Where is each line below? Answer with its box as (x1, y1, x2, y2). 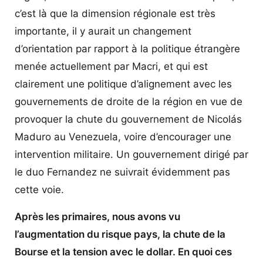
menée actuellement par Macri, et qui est (15, 60, 208, 72)
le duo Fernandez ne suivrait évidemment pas (15, 166, 230, 178)
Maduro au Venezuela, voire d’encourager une (15, 130, 231, 143)
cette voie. (15, 183, 64, 195)
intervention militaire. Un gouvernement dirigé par (15, 148, 248, 160)
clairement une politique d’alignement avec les (15, 77, 232, 90)
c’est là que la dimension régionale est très (15, 7, 215, 19)
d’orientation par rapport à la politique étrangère (15, 42, 240, 55)
